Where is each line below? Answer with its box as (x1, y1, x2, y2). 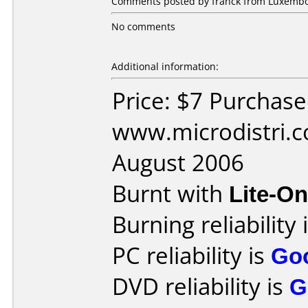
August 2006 (112, 147, 244, 178)
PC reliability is (112, 240, 271, 271)
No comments (111, 20, 175, 33)
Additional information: (111, 60, 219, 73)
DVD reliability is (112, 271, 289, 302)
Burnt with (112, 178, 229, 209)
